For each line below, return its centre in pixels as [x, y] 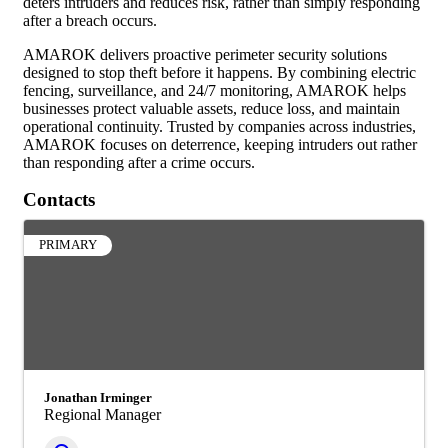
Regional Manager [102, 414]
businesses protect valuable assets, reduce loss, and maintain [211, 108]
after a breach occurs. [90, 20]
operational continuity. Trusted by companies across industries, [219, 126]
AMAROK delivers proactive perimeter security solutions [205, 54]
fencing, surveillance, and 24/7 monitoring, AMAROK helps [214, 90]
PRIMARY [68, 244]
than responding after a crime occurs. [139, 162]
